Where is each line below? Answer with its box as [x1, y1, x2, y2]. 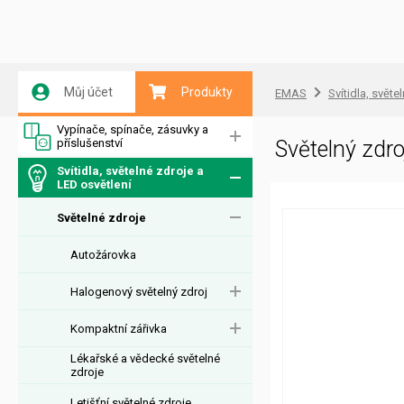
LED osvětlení [57, 178, 132, 191]
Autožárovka [70, 247, 136, 262]
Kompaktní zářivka [70, 321, 167, 335]
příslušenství [57, 136, 123, 150]
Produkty [181, 85, 233, 99]
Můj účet [64, 85, 113, 99]
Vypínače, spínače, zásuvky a [57, 123, 208, 136]
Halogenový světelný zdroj [70, 284, 207, 298]
